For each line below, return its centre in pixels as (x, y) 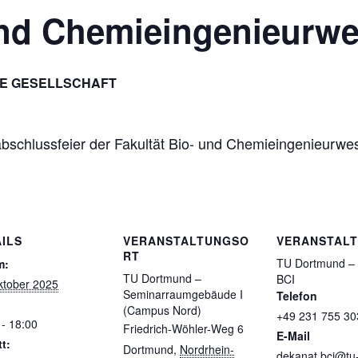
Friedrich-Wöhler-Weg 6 (183, 328)
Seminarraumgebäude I (183, 294)
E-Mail (293, 335)
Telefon (297, 295)
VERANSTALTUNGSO (186, 240)
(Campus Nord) (162, 310)
